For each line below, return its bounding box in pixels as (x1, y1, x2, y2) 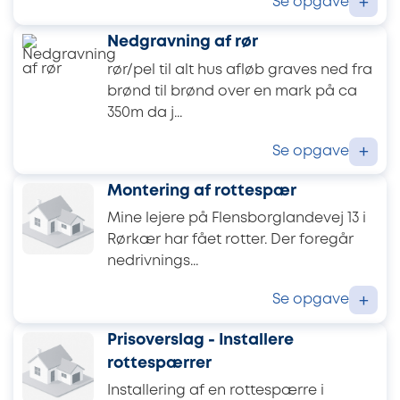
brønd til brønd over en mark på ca (107, 84, 357, 98)
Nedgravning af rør (107, 35, 258, 50)
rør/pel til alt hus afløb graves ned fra (107, 62, 372, 77)
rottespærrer (107, 355, 212, 371)
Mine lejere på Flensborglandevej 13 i (107, 212, 366, 226)
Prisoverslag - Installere (107, 332, 294, 347)
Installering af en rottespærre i (107, 384, 324, 398)
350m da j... (107, 105, 182, 120)
